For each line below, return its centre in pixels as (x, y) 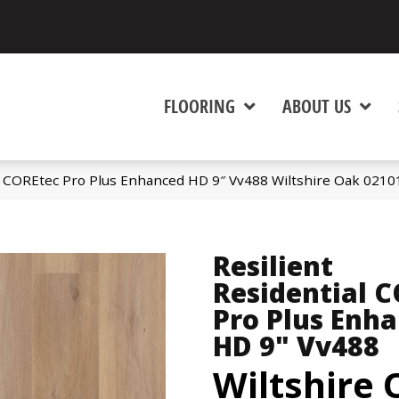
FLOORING (200, 106)
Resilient (273, 266)
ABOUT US (317, 106)
